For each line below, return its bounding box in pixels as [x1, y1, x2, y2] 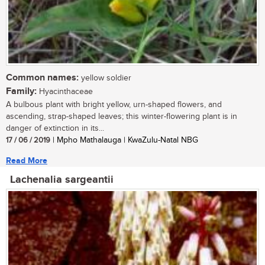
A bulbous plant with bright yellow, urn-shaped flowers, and [6, 100, 222, 110]
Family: [6, 86, 37, 98]
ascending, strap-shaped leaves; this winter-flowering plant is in [6, 112, 237, 122]
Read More [6, 156, 47, 166]
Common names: [6, 72, 79, 84]
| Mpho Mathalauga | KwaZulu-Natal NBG [50, 135, 198, 146]
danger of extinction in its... [6, 124, 104, 134]
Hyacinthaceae [37, 87, 93, 97]
